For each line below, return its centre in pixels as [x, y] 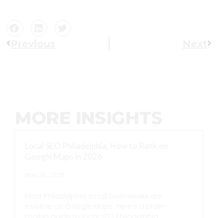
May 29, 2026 [45, 175]
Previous [33, 44]
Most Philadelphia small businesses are [93, 196]
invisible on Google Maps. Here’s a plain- [96, 206]
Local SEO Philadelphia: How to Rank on [96, 145]
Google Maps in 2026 [64, 156]
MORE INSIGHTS [89, 118]
